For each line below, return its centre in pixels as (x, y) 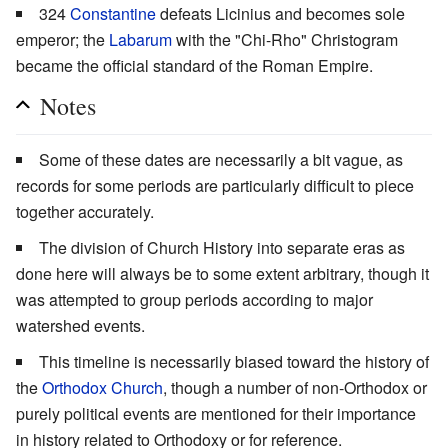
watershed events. (80, 325)
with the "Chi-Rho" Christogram (285, 39)
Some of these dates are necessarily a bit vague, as (221, 159)
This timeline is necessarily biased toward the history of (234, 361)
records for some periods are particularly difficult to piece (215, 185)
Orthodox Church (102, 387)
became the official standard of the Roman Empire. (194, 65)
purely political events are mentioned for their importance (216, 413)
